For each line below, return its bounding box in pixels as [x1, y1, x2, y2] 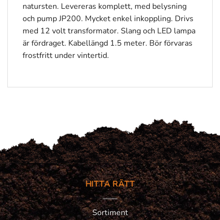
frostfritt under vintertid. [23, 50, 109, 61]
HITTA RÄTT [85, 178, 135, 190]
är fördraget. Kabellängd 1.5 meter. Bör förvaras [23, 38, 192, 49]
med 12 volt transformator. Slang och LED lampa [23, 26, 195, 37]
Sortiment [92, 207, 128, 218]
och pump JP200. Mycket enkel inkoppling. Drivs [23, 13, 193, 25]
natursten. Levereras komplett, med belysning [23, 1, 187, 12]
